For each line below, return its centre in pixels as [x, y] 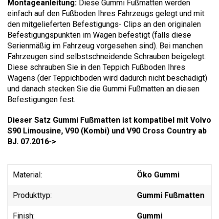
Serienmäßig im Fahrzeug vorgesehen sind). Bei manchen [105, 45]
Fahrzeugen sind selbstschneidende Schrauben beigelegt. [107, 56]
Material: [27, 175]
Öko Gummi [158, 175]
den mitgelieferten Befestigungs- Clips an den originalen [104, 24]
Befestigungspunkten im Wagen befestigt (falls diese [99, 35]
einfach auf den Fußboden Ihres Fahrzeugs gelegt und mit [106, 13]
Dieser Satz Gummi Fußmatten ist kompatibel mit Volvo [109, 120]
